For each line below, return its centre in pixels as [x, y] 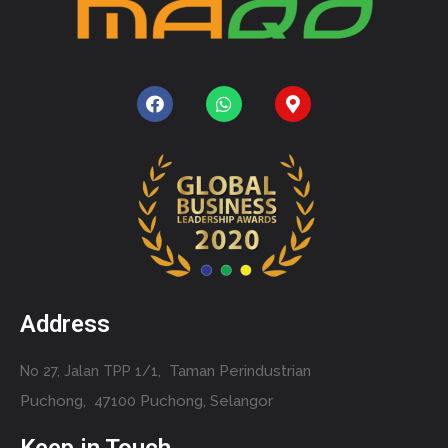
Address [65, 324]
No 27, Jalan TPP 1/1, [94, 371]
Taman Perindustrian [240, 371]
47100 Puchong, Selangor [183, 401]
